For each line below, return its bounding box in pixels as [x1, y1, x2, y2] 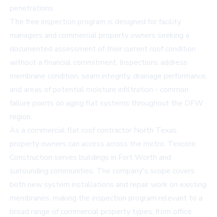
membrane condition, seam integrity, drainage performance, [10, 71, 207, 82]
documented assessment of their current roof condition [10, 44, 196, 55]
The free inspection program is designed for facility [10, 16, 181, 28]
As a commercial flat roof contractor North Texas [10, 125, 177, 136]
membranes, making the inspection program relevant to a [10, 193, 202, 204]
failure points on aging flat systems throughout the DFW [10, 98, 203, 109]
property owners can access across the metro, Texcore [10, 139, 196, 150]
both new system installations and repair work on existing [10, 179, 206, 190]
